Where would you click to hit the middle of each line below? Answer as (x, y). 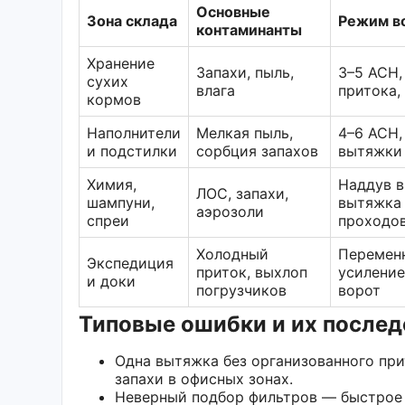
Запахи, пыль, (245, 72)
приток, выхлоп (252, 272)
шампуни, (121, 202)
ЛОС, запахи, (242, 193)
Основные (233, 11)
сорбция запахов (257, 151)
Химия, (112, 184)
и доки (111, 281)
